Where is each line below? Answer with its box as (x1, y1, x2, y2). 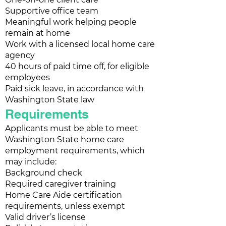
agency (5, 50, 35, 60)
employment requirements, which (5, 146, 145, 155)
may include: (5, 157, 56, 166)
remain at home (5, 28, 70, 38)
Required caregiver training (5, 179, 116, 189)
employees (5, 73, 50, 82)
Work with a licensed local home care (5, 39, 155, 49)
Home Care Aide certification (5, 190, 122, 200)
